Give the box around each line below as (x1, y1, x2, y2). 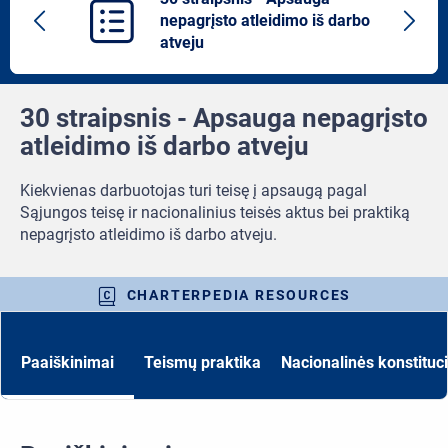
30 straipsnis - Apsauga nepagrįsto (20, 103, 428, 134)
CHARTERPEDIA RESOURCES (126, 286, 352, 303)
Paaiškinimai (21, 353, 114, 373)
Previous (46, 21, 108, 41)
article (46, 43, 90, 63)
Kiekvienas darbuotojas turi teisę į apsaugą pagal (20, 181, 367, 201)
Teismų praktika (144, 353, 261, 373)
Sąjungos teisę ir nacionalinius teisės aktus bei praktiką (20, 203, 410, 223)
